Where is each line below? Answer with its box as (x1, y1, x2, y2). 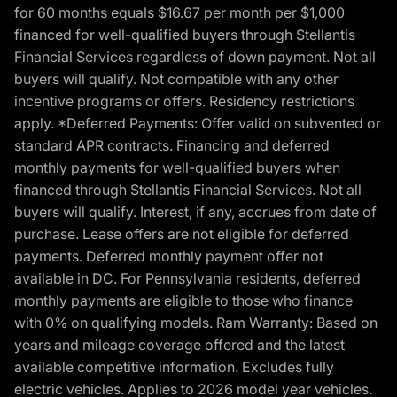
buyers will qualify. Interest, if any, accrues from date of (14, 202, 377, 221)
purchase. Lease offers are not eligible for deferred (14, 224, 349, 243)
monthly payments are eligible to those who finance (14, 291, 353, 309)
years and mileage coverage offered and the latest (14, 335, 345, 354)
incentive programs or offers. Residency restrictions (14, 91, 354, 110)
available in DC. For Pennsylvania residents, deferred (14, 269, 361, 287)
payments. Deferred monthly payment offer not (14, 246, 323, 265)
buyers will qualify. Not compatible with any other (14, 69, 339, 88)
